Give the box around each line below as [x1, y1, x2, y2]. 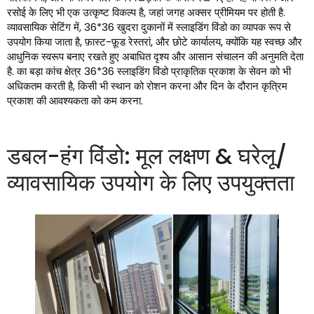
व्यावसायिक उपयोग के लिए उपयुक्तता [7, 167, 294, 199]
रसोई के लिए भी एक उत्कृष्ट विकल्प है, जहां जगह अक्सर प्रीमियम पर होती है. [7, 5, 285, 20]
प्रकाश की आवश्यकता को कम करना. [7, 93, 143, 109]
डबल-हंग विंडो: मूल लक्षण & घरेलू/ [7, 140, 287, 172]
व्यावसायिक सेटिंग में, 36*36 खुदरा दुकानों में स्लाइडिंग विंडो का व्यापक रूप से [7, 20, 291, 35]
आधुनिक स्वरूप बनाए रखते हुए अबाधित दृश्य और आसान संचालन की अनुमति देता [7, 49, 303, 64]
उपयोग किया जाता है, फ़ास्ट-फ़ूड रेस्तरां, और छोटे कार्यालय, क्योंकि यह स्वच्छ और [7, 34, 302, 50]
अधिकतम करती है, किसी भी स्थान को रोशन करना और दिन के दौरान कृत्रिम [7, 78, 287, 94]
